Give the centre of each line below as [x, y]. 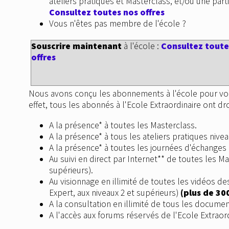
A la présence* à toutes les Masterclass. [123, 125]
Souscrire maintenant [76, 46]
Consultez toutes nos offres [107, 12]
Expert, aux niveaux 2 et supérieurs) [115, 192]
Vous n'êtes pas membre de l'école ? [118, 23]
